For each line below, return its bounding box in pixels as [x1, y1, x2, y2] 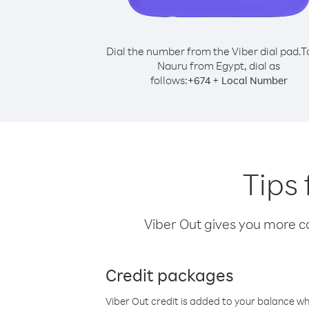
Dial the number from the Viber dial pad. [106, 44, 301, 58]
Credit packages [106, 263, 234, 286]
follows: [150, 73, 188, 87]
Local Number [221, 74, 288, 87]
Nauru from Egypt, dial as [157, 59, 280, 72]
